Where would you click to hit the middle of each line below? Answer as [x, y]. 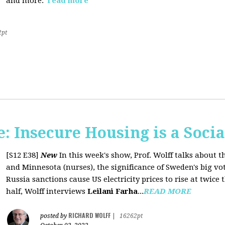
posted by [54, 216]
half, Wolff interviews [47, 191]
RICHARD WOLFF [89, 215]
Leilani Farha [113, 191]
